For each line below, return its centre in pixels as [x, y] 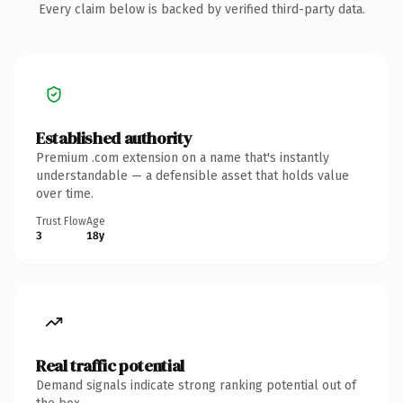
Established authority [114, 138]
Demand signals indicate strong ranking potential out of [196, 385]
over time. [65, 193]
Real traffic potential [110, 365]
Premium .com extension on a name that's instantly [183, 157]
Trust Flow [61, 221]
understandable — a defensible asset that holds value [193, 175]
